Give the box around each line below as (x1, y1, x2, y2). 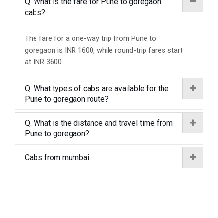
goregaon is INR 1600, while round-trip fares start (25, 46, 182, 54)
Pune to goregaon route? (25, 94, 109, 104)
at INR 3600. (25, 57, 63, 66)
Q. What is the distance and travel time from (25, 118, 173, 127)
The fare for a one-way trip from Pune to (25, 34, 156, 43)
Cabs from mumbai (25, 153, 89, 162)
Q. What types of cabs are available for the (25, 84, 169, 93)
